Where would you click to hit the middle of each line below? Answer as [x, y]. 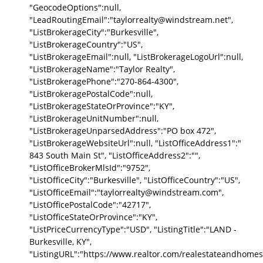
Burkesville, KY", [60, 241]
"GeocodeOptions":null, [75, 7]
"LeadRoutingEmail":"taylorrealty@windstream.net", [131, 19]
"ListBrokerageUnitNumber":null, [94, 118]
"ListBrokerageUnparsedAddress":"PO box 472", [123, 130]
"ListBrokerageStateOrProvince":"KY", [102, 106]
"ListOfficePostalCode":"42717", [90, 204]
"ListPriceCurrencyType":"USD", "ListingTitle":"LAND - [133, 229]
